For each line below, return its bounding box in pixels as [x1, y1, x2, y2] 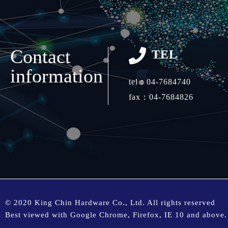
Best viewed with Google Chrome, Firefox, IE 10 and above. [5, 210, 227, 219]
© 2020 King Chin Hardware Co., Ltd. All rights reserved [5, 198, 215, 207]
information [10, 65, 103, 87]
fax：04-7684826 [129, 92, 193, 101]
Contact [10, 45, 71, 67]
